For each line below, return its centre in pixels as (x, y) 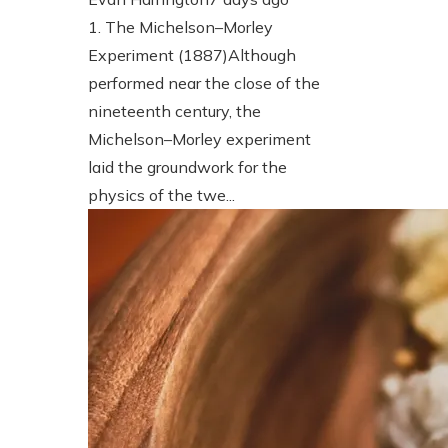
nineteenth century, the (174, 110)
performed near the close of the (204, 82)
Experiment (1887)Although (192, 54)
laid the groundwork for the (187, 166)
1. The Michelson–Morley (180, 26)
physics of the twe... (161, 194)
